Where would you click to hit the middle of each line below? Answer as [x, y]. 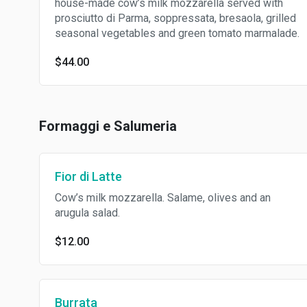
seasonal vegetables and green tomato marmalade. [177, 33]
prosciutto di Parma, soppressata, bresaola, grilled [175, 18]
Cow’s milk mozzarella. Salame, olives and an [163, 198]
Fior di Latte [88, 176]
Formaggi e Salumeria [108, 126]
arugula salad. [87, 213]
